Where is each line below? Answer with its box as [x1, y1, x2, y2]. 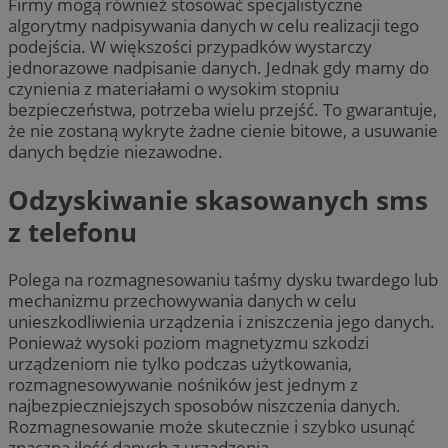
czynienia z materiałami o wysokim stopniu [8, 77, 339, 101]
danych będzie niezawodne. [8, 140, 223, 164]
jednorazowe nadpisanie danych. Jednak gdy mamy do [8, 56, 429, 80]
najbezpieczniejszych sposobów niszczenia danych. [8, 394, 401, 418]
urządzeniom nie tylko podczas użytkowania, [8, 352, 352, 376]
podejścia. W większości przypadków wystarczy [8, 35, 372, 59]
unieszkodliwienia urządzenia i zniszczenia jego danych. [8, 310, 435, 334]
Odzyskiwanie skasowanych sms [8, 181, 428, 218]
